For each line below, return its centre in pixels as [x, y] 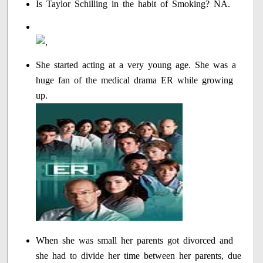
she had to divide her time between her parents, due [139, 256]
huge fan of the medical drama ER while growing [135, 80]
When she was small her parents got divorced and [135, 241]
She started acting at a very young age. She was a [136, 65]
